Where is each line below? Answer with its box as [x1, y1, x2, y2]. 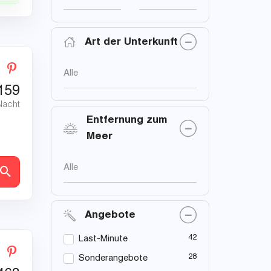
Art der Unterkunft [84, 37, 178, 48]
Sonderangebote [78, 254, 148, 264]
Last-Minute [78, 235, 128, 244]
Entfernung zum [86, 116, 168, 126]
